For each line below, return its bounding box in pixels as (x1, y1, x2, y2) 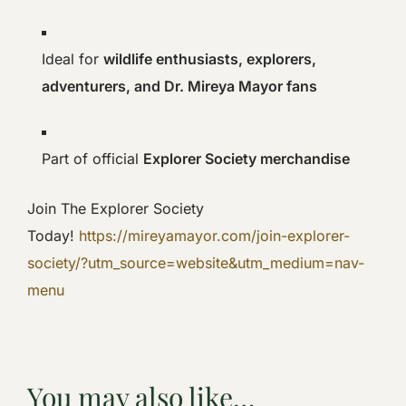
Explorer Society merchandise (143, 149, 350, 168)
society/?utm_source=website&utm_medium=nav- (27, 253, 364, 272)
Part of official (42, 149, 143, 168)
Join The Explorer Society (27, 198, 204, 217)
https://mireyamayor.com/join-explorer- (79, 226, 350, 245)
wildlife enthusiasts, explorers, (103, 49, 316, 68)
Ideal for (42, 49, 103, 68)
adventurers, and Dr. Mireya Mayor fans (42, 76, 317, 95)
